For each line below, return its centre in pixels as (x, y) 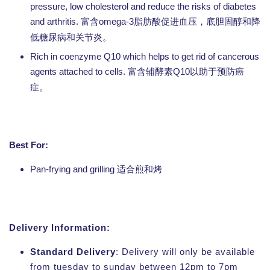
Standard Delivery (73, 252)
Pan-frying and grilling (74, 169)
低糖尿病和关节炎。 (71, 37)
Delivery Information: (60, 228)
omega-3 (116, 21)
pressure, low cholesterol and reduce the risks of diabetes (143, 6)
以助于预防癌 (217, 72)
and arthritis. (55, 21)
